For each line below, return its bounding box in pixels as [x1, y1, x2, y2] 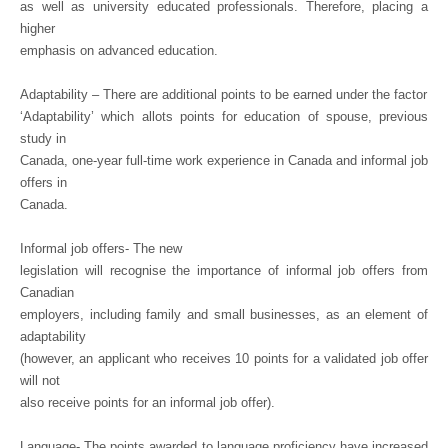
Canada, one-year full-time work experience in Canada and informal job [20, 153, 428, 168]
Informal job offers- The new [20, 241, 182, 256]
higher [20, 21, 55, 36]
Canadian [20, 285, 74, 300]
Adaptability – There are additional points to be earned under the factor [20, 87, 427, 102]
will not [20, 373, 60, 388]
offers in [20, 175, 67, 190]
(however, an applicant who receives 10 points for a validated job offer [20, 351, 428, 366]
